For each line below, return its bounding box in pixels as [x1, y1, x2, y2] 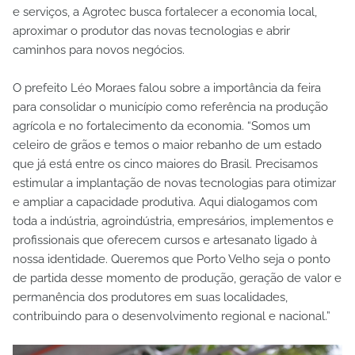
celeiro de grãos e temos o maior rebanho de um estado [13, 138, 322, 153]
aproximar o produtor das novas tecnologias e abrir [13, 24, 290, 39]
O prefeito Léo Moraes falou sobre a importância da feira [13, 81, 321, 96]
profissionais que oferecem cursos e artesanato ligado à [13, 233, 317, 248]
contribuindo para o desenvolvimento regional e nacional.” [13, 309, 330, 324]
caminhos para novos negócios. [13, 43, 185, 58]
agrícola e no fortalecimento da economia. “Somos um [13, 119, 311, 134]
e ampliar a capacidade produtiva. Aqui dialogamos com [13, 195, 318, 210]
